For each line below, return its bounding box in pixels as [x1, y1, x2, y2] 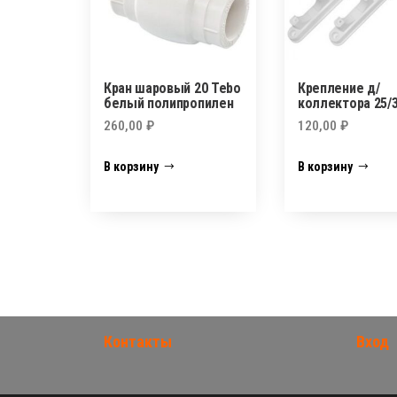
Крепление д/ [298, 79, 380, 97]
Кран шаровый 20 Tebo [104, 79, 241, 97]
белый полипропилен [104, 94, 234, 112]
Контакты [104, 332, 172, 352]
